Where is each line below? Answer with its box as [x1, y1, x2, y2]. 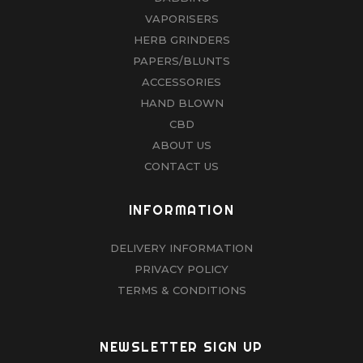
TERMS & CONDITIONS [117, 283, 246, 297]
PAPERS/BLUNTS [133, 53, 230, 67]
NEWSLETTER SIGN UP [100, 338, 263, 355]
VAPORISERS [144, 11, 219, 25]
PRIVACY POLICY [135, 262, 228, 275]
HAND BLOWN [139, 96, 224, 109]
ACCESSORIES [142, 75, 221, 88]
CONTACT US [144, 159, 219, 173]
